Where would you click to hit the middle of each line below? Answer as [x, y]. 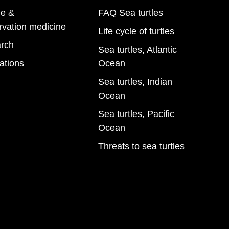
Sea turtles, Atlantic [138, 49]
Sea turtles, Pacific [136, 114]
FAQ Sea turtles [131, 13]
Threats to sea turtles [141, 146]
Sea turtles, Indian [135, 82]
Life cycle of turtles [136, 31]
